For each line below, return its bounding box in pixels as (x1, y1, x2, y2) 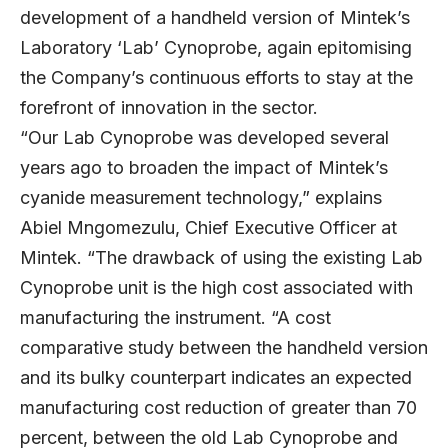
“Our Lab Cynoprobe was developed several (20, 126, 389, 148)
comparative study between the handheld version (20, 336, 428, 358)
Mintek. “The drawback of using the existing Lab (20, 246, 423, 268)
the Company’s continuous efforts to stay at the (20, 66, 413, 88)
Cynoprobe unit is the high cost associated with (20, 276, 413, 298)
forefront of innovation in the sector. (20, 96, 318, 118)
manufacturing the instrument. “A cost (20, 306, 331, 328)
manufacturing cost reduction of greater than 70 (20, 396, 417, 418)
